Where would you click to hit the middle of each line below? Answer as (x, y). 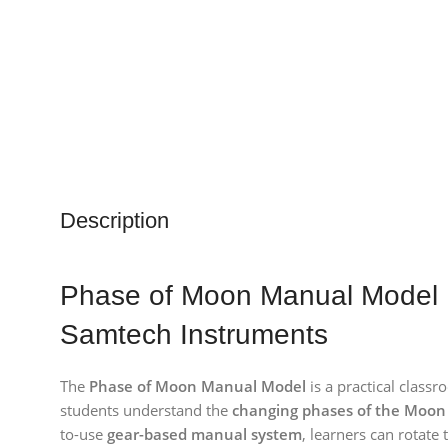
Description (114, 220)
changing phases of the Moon (339, 410)
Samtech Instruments (194, 334)
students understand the (146, 410)
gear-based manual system (204, 434)
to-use (83, 434)
